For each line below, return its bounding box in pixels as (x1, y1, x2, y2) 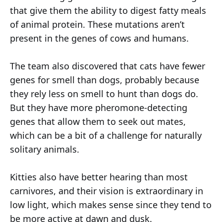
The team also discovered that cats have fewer (10, 60, 205, 72)
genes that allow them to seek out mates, (10, 115, 186, 128)
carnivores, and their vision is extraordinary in (10, 185, 203, 197)
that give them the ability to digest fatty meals (10, 4, 206, 17)
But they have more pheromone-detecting (10, 102, 187, 114)
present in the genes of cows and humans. (10, 32, 189, 45)
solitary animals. (10, 143, 79, 156)
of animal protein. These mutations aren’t (10, 18, 185, 31)
